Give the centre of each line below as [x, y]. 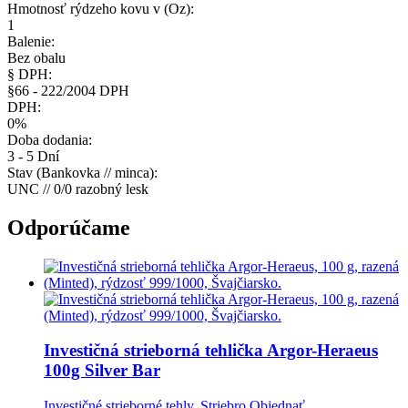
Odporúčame [69, 227]
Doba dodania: [50, 139]
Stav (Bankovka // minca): [82, 172]
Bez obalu [36, 57]
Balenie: [31, 41]
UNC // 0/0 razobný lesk [78, 189]
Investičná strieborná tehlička [153, 351]
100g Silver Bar [102, 371]
